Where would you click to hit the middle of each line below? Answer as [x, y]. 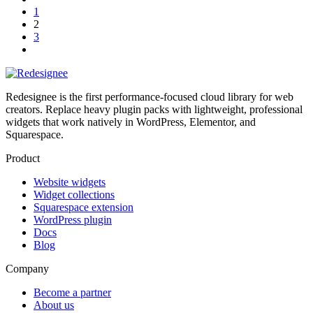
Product [23, 159]
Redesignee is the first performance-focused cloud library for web [150, 97]
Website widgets [70, 182]
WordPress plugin [73, 220]
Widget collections [74, 195]
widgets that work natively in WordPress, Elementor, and [131, 122]
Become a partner [72, 293]
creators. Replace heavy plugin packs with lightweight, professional [154, 110]
